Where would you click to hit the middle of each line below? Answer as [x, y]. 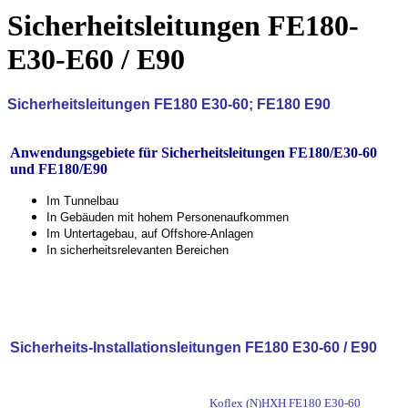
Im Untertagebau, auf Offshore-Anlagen [152, 233]
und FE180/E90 [59, 168]
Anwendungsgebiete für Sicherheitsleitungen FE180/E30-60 [194, 152]
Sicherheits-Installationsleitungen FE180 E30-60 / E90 [194, 347]
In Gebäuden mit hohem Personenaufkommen [168, 217]
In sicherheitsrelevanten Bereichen [138, 250]
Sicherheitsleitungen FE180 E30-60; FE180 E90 [169, 104]
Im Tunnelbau [82, 200]
